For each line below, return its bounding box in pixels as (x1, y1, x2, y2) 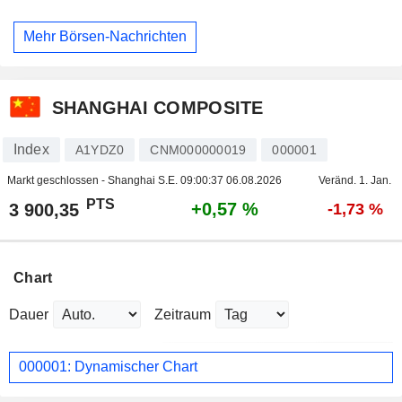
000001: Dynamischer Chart (19, 359, 197, 375)
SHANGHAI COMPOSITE (51, 98, 264, 118)
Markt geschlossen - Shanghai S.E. (6, 173, 180, 187)
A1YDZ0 (74, 142, 125, 157)
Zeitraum (154, 306, 211, 322)
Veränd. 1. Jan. (319, 173, 391, 187)
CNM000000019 (150, 142, 247, 157)
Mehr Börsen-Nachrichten (23, 29, 187, 45)
